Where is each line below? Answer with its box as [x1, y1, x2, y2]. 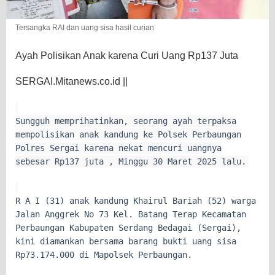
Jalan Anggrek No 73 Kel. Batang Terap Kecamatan [15, 209, 246, 220]
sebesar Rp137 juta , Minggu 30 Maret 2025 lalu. [15, 157, 246, 167]
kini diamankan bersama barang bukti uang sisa [15, 236, 236, 247]
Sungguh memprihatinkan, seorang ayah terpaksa [15, 116, 236, 126]
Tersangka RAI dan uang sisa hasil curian [15, 23, 154, 33]
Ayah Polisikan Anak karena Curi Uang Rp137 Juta [15, 50, 238, 61]
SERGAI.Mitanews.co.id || [15, 76, 128, 87]
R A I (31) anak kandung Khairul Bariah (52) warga [15, 196, 256, 206]
